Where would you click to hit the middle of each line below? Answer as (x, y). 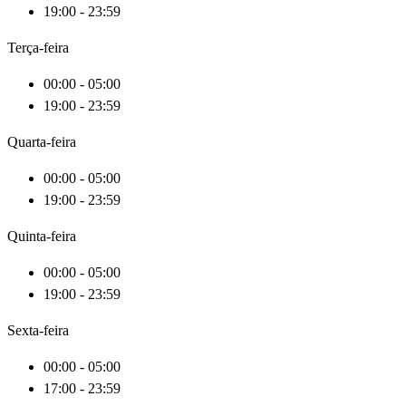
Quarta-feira (42, 142)
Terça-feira (38, 48)
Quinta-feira (42, 237)
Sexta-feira (38, 331)
